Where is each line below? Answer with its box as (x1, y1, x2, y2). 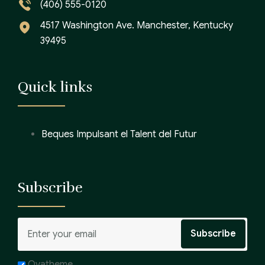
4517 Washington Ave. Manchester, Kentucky (40, 20, 233, 32)
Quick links (18, 78, 92, 96)
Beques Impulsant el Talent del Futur (41, 128, 197, 141)
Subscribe (18, 179, 83, 197)
